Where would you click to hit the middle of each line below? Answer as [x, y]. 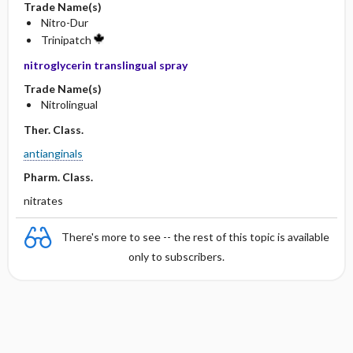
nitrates [43, 201]
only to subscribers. [176, 256]
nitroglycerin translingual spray [105, 65]
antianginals [53, 153]
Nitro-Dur [64, 22]
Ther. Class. [53, 130]
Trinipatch [67, 40]
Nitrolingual [69, 104]
